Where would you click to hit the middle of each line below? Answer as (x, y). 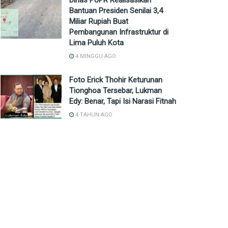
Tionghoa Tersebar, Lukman (116, 91)
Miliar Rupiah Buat (99, 22)
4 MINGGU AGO (95, 56)
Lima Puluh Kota (96, 43)
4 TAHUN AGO (93, 115)
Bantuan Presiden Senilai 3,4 (116, 11)
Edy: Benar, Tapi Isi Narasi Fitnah (123, 102)
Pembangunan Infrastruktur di (119, 32)
